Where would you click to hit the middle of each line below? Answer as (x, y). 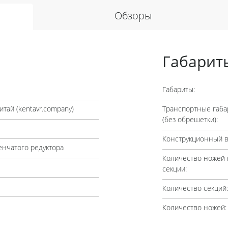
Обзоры (133, 17)
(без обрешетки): (190, 120)
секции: (175, 169)
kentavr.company (45, 109)
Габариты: (179, 90)
